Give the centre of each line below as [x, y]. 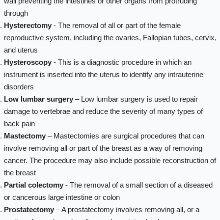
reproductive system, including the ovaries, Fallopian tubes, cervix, [110, 37]
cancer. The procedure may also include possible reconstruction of [110, 160]
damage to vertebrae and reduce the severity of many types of [103, 111]
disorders [19, 86]
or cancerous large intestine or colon [62, 197]
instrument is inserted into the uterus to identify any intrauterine [103, 74]
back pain [19, 123]
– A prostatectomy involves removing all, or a [126, 209]
